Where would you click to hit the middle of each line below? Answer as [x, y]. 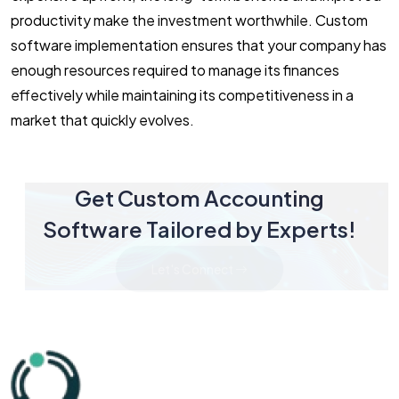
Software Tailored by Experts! [199, 229]
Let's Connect [193, 269]
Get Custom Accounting [199, 198]
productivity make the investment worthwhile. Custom [189, 20]
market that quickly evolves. [102, 120]
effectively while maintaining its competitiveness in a [182, 95]
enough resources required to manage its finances [175, 70]
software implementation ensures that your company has [199, 45]
